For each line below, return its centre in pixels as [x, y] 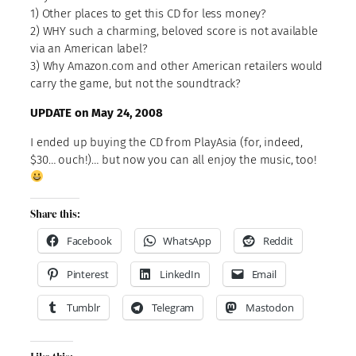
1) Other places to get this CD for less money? [149, 13]
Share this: [55, 213]
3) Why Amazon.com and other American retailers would [177, 66]
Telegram [173, 307]
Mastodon [270, 307]
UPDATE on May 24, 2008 [97, 112]
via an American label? [89, 48]
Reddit [278, 240]
